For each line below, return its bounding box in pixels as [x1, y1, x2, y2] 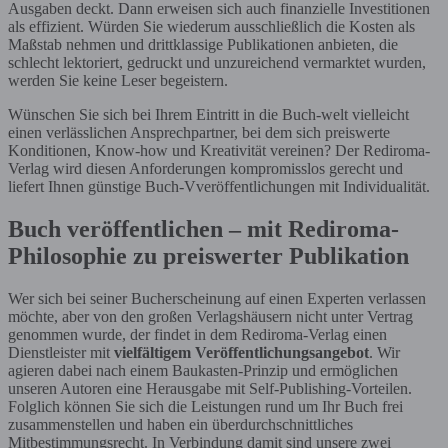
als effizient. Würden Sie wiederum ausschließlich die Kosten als [8, 17, 415, 35]
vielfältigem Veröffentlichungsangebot [114, 343, 369, 361]
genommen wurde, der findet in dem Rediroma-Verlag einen [8, 325, 387, 343]
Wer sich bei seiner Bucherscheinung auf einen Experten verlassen [8, 289, 426, 307]
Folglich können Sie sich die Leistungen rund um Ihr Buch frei [8, 397, 403, 415]
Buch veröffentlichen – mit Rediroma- [8, 215, 399, 242]
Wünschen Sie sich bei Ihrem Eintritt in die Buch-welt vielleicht [8, 105, 409, 123]
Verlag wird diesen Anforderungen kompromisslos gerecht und [8, 159, 403, 177]
